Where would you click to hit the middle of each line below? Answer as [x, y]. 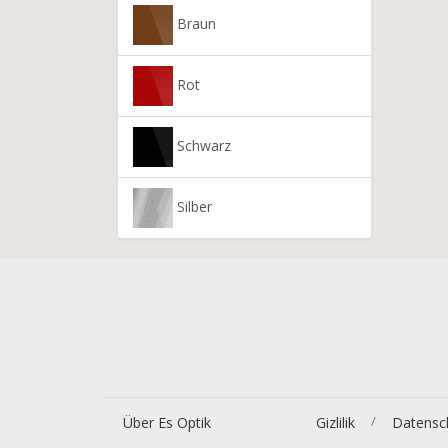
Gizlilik [335, 422]
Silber [192, 206]
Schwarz [202, 145]
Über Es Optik [167, 422]
